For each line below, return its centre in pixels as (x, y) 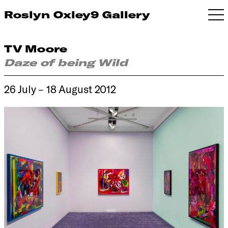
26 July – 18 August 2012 (60, 89)
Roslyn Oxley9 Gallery (77, 15)
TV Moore (36, 49)
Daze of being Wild (66, 62)
